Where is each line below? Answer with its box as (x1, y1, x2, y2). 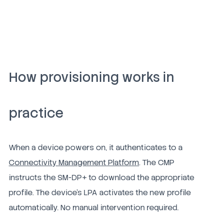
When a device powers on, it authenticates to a (9, 142, 183, 153)
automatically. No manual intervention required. (9, 202, 179, 213)
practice (9, 105, 63, 122)
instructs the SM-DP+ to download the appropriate (9, 172, 194, 183)
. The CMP (139, 157, 174, 168)
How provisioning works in (9, 69, 174, 86)
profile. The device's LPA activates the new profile (9, 187, 191, 198)
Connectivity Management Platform (9, 157, 139, 168)
